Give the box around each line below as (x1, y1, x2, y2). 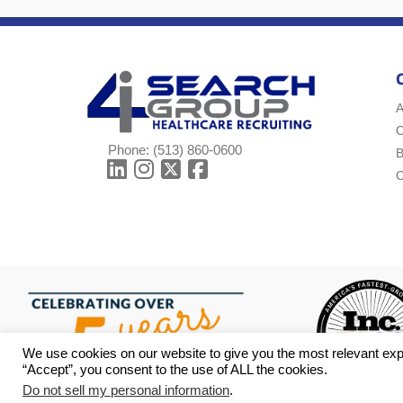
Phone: (107, 142, 153, 158)
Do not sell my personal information (22, 383, 229, 398)
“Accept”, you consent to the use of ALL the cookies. (22, 363, 327, 377)
